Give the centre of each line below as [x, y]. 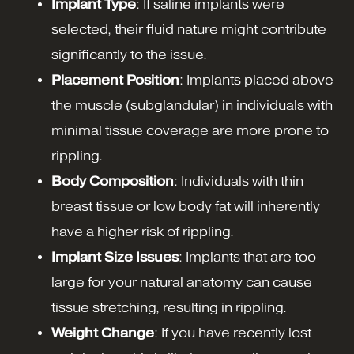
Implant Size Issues [115, 258]
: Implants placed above [256, 81]
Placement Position [115, 81]
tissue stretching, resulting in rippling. [169, 308]
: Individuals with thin [239, 182]
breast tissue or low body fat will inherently [186, 207]
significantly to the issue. [129, 55]
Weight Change [103, 333]
